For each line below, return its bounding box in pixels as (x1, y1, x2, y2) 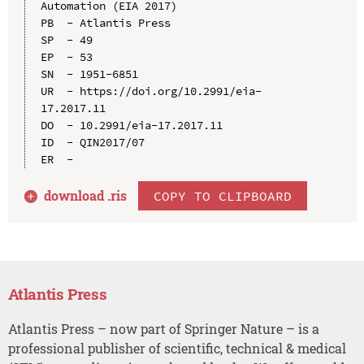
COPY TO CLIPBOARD (154, 187, 292, 204)
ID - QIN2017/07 (40, 134, 145, 149)
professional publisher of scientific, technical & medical (7, 339, 346, 357)
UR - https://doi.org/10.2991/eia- (40, 83, 262, 98)
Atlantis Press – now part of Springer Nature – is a (7, 319, 319, 337)
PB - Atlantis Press (40, 15, 171, 30)
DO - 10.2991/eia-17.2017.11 (40, 117, 223, 132)
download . (44, 186, 111, 204)
